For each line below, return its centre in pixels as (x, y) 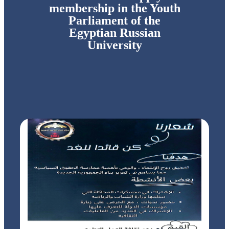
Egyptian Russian (114, 33)
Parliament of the (114, 20)
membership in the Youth (114, 8)
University (114, 45)
